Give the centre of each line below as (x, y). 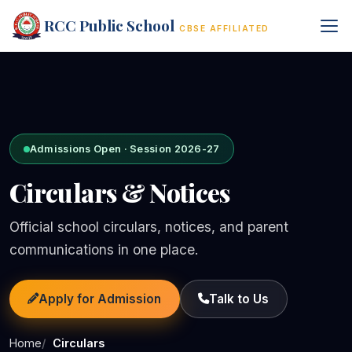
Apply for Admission (100, 299)
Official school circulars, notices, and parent (149, 226)
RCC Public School (109, 25)
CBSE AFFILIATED (224, 28)
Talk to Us (239, 299)
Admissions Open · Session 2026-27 (125, 149)
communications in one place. (104, 249)
